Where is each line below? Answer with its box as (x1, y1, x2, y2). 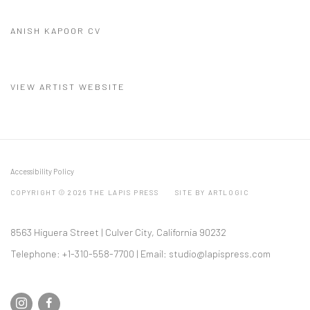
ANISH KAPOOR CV (10, 25, 101, 36)
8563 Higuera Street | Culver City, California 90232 (10, 226, 228, 238)
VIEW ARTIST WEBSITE (10, 81, 125, 92)
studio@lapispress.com (169, 247, 271, 259)
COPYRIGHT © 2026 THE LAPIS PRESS (10, 188, 159, 197)
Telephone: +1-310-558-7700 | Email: (10, 247, 169, 259)
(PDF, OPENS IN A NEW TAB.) (10, 46, 153, 57)
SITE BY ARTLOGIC (174, 188, 249, 197)
